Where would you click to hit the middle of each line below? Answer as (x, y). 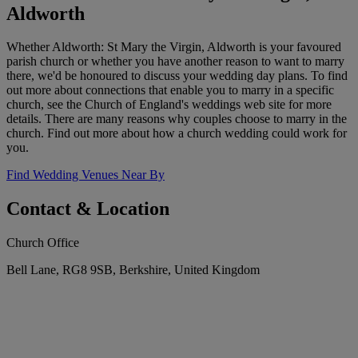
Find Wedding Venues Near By (86, 175)
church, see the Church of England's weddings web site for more (169, 105)
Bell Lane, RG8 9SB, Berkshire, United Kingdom (133, 270)
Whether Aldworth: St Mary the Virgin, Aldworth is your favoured (174, 47)
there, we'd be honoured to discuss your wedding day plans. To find (177, 76)
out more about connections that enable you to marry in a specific (170, 90)
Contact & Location (88, 209)
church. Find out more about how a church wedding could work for (177, 133)
